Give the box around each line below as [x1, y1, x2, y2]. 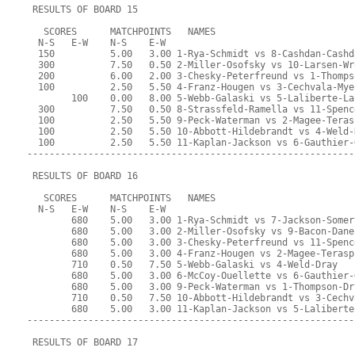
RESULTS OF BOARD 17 [27, 337, 139, 349]
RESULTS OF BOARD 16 [27, 170, 139, 182]
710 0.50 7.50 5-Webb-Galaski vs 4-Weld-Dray [27, 259, 338, 271]
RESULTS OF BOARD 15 [27, 4, 139, 16]
